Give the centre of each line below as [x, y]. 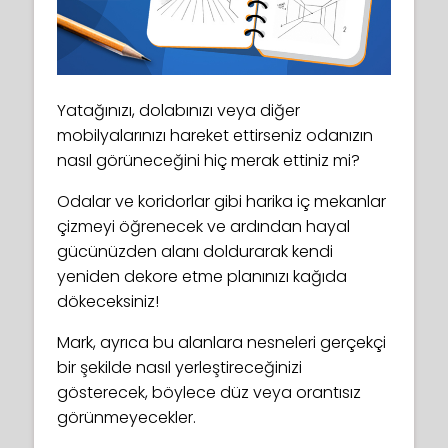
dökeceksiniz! [108, 301]
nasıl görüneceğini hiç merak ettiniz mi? [208, 160]
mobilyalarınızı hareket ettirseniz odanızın [215, 135]
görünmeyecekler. [126, 417]
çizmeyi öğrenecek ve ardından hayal [203, 226]
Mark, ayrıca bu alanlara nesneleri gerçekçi [221, 342]
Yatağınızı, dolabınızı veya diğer [178, 110]
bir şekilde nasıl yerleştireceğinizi [179, 367]
